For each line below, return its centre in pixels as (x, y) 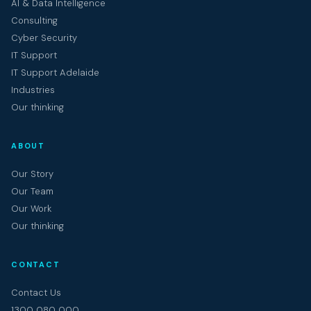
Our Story (32, 174)
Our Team (32, 191)
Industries (33, 90)
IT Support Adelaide (55, 73)
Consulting (34, 20)
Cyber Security (44, 38)
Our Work (31, 209)
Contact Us (36, 293)
